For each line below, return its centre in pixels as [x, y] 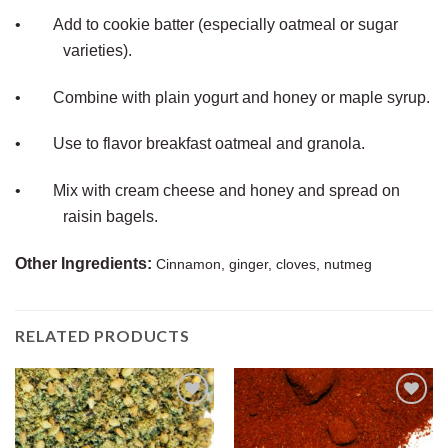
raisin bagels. [110, 217]
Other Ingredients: [85, 264]
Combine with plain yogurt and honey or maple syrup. [241, 97]
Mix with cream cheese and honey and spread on [226, 191]
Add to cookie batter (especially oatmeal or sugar [225, 24]
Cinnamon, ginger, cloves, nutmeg [264, 264]
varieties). [97, 50]
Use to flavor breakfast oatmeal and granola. [209, 144]
